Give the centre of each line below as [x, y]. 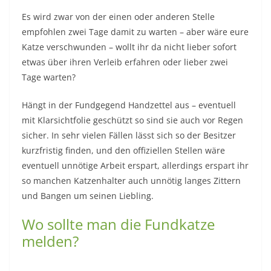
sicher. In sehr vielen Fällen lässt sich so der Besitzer [129, 135]
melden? [50, 241]
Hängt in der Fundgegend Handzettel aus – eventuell [129, 105]
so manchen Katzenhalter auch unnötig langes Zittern [131, 180]
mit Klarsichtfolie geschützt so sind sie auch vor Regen [132, 120]
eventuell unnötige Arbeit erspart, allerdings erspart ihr [135, 165]
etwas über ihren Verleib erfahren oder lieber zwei [125, 62]
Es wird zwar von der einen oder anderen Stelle [118, 16]
